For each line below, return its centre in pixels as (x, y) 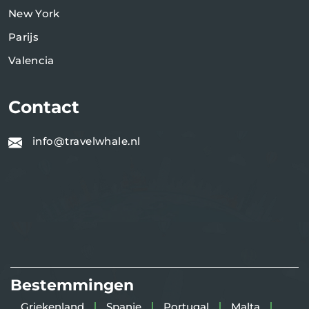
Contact (44, 107)
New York (34, 14)
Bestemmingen (72, 286)
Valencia (31, 61)
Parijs (23, 37)
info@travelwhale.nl (87, 141)
